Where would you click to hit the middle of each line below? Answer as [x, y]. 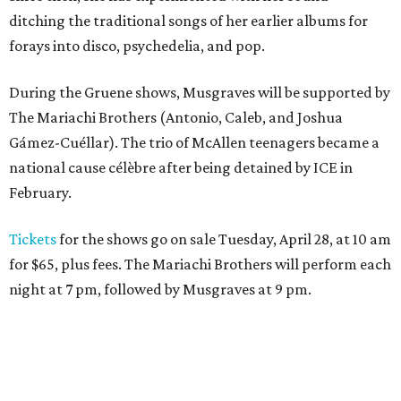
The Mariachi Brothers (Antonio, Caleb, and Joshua [176, 117]
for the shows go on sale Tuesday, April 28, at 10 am [224, 239]
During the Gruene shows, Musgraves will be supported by [200, 92]
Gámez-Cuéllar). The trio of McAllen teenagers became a [194, 142]
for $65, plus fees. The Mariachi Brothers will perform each [200, 264]
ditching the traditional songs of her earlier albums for [188, 21]
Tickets [33, 239]
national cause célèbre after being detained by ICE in [181, 167]
